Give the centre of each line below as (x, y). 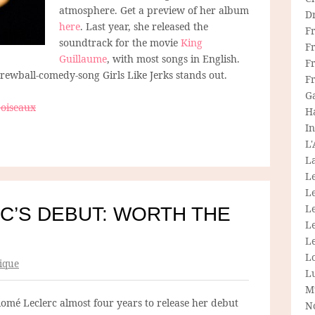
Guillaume (83, 58)
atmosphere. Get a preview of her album (154, 10)
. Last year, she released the (144, 26)
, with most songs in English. (173, 58)
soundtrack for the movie (120, 42)
